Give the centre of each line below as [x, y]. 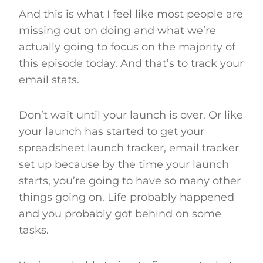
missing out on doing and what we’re [117, 30]
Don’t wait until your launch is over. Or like [131, 115]
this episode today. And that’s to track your [131, 63]
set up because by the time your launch [124, 164]
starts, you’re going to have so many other [130, 181]
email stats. [50, 80]
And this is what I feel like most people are [131, 14]
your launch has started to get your [112, 131]
